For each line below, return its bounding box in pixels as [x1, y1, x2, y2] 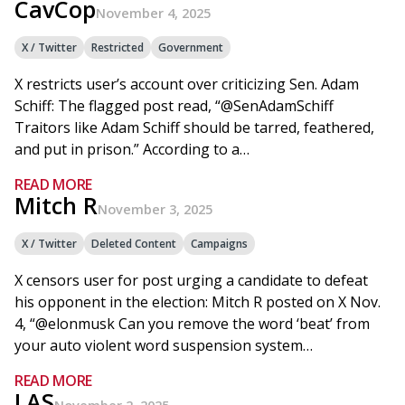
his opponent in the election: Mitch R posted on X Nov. [14, 292, 381, 312]
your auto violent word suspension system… [14, 335, 313, 355]
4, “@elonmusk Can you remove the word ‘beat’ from [14, 314, 370, 334]
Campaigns [191, 236, 248, 251]
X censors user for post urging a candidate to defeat [14, 270, 368, 290]
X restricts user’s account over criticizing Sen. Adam [14, 74, 359, 94]
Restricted [91, 40, 144, 55]
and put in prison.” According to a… [14, 139, 250, 159]
